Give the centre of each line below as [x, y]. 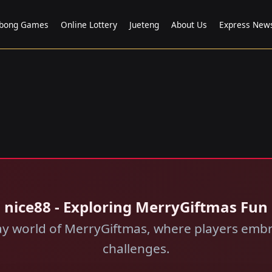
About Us [189, 24]
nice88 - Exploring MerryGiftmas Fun [136, 207]
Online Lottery [89, 24]
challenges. [136, 248]
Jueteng [144, 24]
